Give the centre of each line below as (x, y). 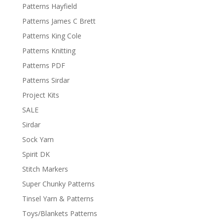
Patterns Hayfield (49, 6)
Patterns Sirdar (46, 80)
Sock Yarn (38, 139)
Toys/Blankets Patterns (59, 213)
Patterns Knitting (49, 51)
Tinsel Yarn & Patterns (58, 199)
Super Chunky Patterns (58, 184)
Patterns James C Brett (59, 21)
